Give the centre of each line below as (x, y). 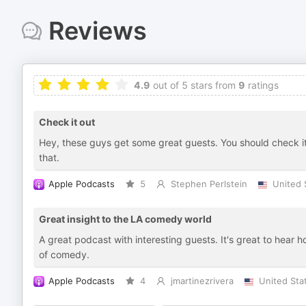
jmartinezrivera (202, 281)
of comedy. (64, 254)
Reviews (97, 31)
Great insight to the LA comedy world (125, 219)
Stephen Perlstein (209, 184)
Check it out (67, 122)
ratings (262, 85)
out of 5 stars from (193, 85)
